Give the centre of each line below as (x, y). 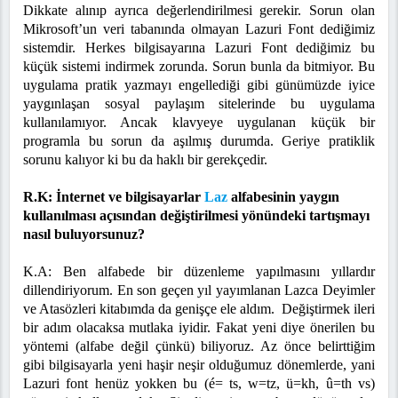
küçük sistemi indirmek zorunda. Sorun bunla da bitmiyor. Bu (199, 67)
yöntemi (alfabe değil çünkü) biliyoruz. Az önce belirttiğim (199, 346)
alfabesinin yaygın (283, 197)
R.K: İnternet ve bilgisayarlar (114, 197)
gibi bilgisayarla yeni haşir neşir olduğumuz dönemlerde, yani (199, 365)
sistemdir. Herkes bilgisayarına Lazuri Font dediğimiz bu (199, 48)
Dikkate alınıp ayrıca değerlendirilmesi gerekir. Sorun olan (199, 11)
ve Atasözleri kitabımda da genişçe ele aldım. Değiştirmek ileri (199, 309)
